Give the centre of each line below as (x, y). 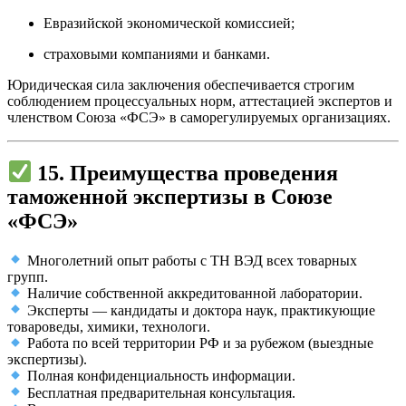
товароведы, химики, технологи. (109, 326)
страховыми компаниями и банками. (157, 53)
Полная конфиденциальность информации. (160, 376)
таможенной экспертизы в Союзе (170, 197)
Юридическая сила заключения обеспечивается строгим (181, 84)
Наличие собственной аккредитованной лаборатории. (193, 294)
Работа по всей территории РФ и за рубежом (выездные (199, 343)
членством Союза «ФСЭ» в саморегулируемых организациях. (199, 117)
